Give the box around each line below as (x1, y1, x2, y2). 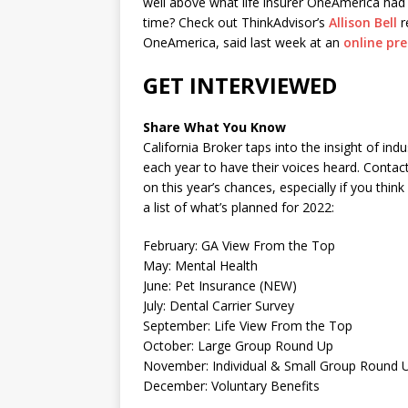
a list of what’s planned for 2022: (143, 199, 334, 216)
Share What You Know (143, 118, 286, 136)
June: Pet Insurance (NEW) (143, 277, 297, 294)
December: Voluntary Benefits (143, 377, 320, 394)
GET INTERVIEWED (143, 70, 337, 100)
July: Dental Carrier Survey (143, 297, 294, 314)
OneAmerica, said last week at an (143, 34, 340, 51)
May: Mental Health (143, 257, 258, 274)
